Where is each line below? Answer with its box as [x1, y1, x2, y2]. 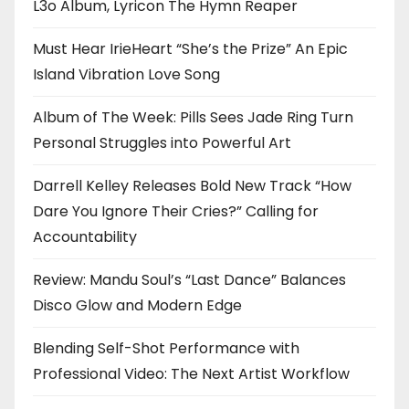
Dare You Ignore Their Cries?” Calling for [33, 201, 319, 223]
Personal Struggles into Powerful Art [33, 132, 291, 154]
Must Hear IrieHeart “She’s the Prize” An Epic [33, 38, 348, 60]
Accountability [33, 226, 137, 248]
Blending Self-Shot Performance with [33, 338, 299, 360]
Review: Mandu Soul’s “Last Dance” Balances [33, 269, 346, 291]
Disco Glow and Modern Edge [33, 295, 242, 317]
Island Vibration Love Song [33, 64, 220, 86]
